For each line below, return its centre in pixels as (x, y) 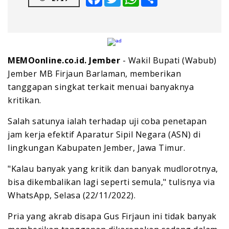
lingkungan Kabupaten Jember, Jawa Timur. (96, 148)
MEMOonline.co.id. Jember (64, 61)
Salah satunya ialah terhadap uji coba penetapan (107, 121)
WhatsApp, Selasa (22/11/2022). (72, 196)
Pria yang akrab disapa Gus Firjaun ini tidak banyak (112, 216)
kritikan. (25, 100)
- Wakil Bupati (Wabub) (168, 61)
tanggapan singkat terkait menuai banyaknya (101, 87)
